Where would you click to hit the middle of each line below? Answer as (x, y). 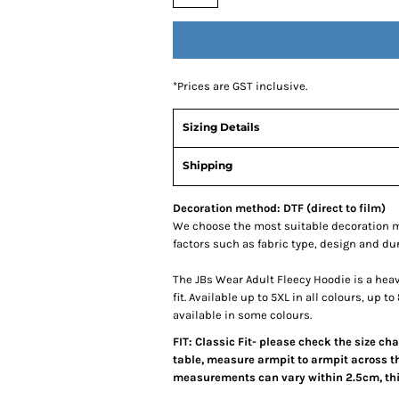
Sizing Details (221, 127)
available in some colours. (242, 315)
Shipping (208, 165)
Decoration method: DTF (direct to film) (279, 208)
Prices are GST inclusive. (242, 86)
